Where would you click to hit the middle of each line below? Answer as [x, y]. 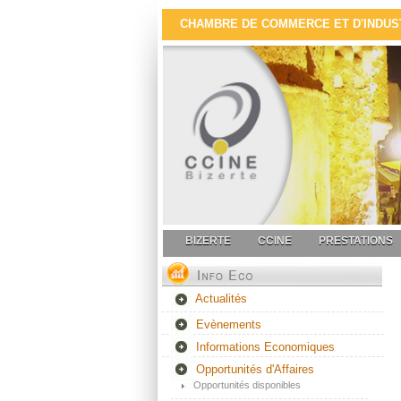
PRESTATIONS [356, 241]
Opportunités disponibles [247, 385]
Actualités [221, 299]
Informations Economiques [264, 346]
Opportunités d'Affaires [253, 369]
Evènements [227, 324]
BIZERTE [208, 241]
